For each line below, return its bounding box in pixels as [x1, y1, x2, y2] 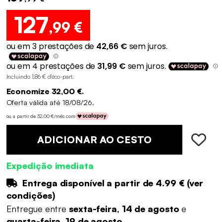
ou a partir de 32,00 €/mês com [6, 113, 75, 119]
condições [6, 189, 52, 201]
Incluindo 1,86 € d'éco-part [6, 72, 72, 80]
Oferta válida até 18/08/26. [6, 97, 94, 107]
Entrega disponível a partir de [20, 177, 156, 188]
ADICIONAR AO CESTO [37, 133, 152, 146]
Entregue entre [6, 203, 69, 215]
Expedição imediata [6, 160, 94, 171]
